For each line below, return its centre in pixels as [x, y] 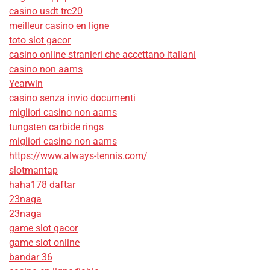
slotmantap [33, 171]
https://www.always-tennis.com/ [78, 156]
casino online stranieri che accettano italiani [102, 55]
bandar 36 [31, 257]
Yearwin [26, 84]
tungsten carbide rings [56, 127]
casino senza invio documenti [72, 98]
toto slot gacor [40, 40]
